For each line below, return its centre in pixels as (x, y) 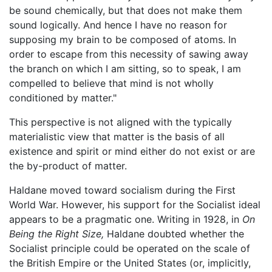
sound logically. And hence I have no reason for (118, 25)
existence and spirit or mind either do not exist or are (132, 151)
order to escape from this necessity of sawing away (129, 54)
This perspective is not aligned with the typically (121, 122)
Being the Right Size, (56, 234)
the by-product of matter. (68, 166)
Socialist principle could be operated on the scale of (130, 249)
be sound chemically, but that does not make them (126, 11)
